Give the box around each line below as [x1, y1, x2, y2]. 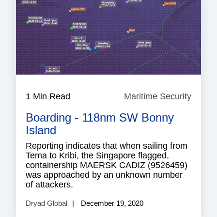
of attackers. [26, 179, 73, 189]
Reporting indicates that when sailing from [26, 140, 187, 151]
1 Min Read [26, 91, 70, 101]
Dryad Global [26, 199, 67, 207]
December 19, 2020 [79, 199, 143, 207]
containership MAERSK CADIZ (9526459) [26, 160, 187, 170]
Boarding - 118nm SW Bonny [26, 110, 174, 124]
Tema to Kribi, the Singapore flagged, [26, 150, 169, 160]
